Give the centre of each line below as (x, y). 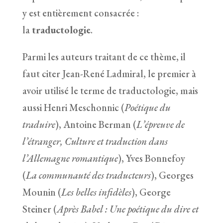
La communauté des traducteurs (88, 175)
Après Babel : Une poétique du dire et (127, 209)
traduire (39, 124)
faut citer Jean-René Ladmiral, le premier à (109, 73)
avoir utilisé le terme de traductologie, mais (110, 90)
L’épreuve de (160, 124)
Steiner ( (39, 209)
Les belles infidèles (96, 192)
